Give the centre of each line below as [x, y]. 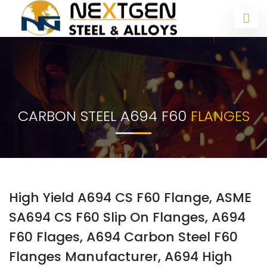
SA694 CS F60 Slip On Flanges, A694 [127, 217]
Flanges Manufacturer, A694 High [121, 257]
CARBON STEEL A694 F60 [104, 116]
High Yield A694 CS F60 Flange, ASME [130, 198]
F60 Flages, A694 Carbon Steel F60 [123, 237]
